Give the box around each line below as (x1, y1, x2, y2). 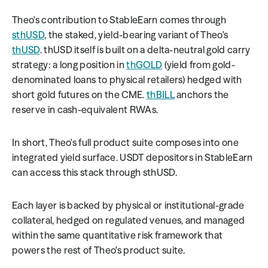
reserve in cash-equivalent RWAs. (12, 103, 159, 115)
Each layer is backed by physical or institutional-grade (12, 199, 245, 211)
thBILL (146, 89, 175, 100)
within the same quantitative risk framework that (12, 229, 223, 241)
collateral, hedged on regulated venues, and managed (12, 214, 245, 226)
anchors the (174, 89, 229, 100)
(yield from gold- (162, 59, 235, 71)
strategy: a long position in (12, 59, 127, 71)
